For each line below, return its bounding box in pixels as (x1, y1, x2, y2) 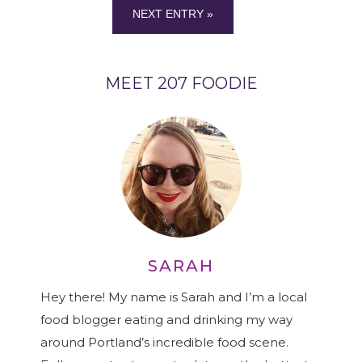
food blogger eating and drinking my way (40, 312, 293, 327)
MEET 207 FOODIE (104, 74, 258, 93)
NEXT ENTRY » (133, 7, 213, 20)
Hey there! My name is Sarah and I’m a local (40, 289, 307, 305)
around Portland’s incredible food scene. (40, 335, 288, 350)
